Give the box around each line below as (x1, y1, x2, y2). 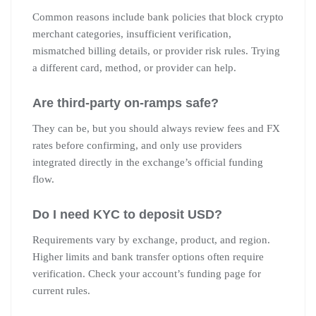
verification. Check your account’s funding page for (32, 267, 261, 279)
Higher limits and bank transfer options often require (32, 250, 264, 262)
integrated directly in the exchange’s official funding (32, 156, 263, 168)
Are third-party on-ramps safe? (32, 95, 219, 110)
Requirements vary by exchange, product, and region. (32, 233, 270, 245)
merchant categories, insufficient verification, (32, 28, 231, 39)
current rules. (32, 284, 90, 296)
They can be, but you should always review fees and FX (32, 122, 280, 134)
